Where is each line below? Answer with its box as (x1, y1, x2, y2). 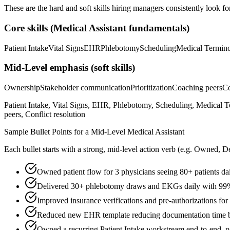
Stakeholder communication (40, 83, 130, 92)
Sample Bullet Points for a (4, 127, 91, 137)
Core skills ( (4, 22, 53, 33)
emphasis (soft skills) (47, 62, 135, 73)
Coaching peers (172, 83, 222, 92)
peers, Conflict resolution (4, 110, 85, 119)
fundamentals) (126, 22, 189, 33)
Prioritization (130, 83, 172, 92)
